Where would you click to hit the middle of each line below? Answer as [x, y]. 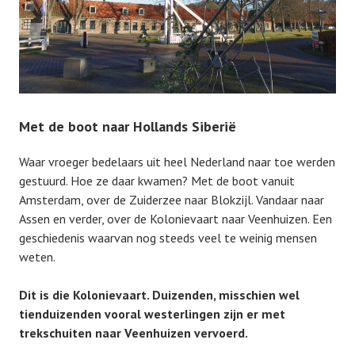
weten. [37, 257]
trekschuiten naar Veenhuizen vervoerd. [134, 333]
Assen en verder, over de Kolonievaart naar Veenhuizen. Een [176, 219]
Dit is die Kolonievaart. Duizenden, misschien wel [159, 295]
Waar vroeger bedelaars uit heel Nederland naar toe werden [177, 162]
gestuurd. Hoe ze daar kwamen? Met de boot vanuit [157, 181]
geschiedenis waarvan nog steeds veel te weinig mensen [168, 238]
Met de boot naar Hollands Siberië [128, 127]
